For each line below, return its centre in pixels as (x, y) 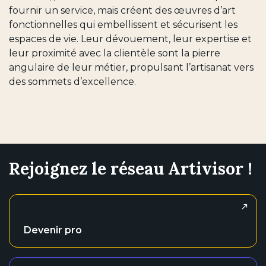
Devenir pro (53, 230)
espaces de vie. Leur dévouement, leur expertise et (130, 39)
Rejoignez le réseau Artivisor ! (131, 169)
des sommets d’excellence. (72, 82)
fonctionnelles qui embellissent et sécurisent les (123, 25)
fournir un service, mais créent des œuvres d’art (122, 11)
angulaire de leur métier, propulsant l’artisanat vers (131, 68)
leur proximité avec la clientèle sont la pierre (115, 53)
